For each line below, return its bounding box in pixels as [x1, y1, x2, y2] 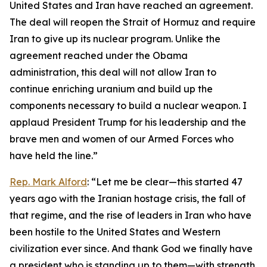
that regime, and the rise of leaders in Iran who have [10, 209, 252, 221]
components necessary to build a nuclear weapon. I [10, 100, 247, 111]
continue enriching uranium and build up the [10, 83, 213, 95]
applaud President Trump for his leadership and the [10, 116, 246, 128]
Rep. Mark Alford [10, 176, 87, 188]
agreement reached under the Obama [10, 49, 188, 61]
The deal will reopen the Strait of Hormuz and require [10, 16, 256, 28]
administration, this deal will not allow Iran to [10, 66, 216, 78]
